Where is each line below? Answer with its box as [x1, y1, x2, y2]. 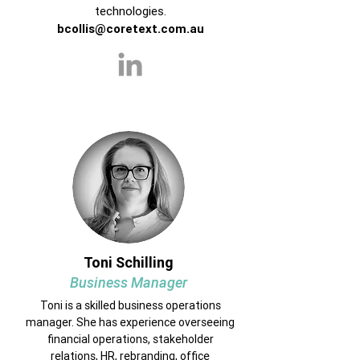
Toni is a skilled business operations [39, 298, 221, 313]
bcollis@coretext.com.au [56, 21, 204, 36]
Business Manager [70, 273, 187, 292]
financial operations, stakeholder [47, 332, 214, 346]
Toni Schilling [84, 253, 174, 272]
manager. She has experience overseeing [26, 315, 235, 329]
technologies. [94, 3, 166, 18]
